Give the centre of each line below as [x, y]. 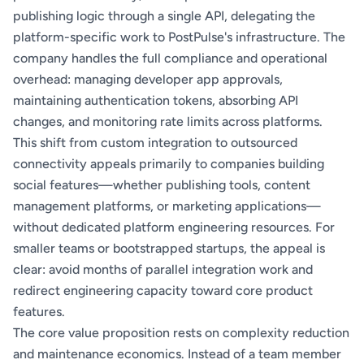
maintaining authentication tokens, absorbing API [156, 101]
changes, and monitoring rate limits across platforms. [168, 122]
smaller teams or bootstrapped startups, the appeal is [169, 249]
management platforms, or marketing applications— [167, 206]
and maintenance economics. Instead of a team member [177, 354]
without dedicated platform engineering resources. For [174, 227]
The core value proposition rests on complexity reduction [181, 333]
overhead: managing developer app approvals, [148, 80]
